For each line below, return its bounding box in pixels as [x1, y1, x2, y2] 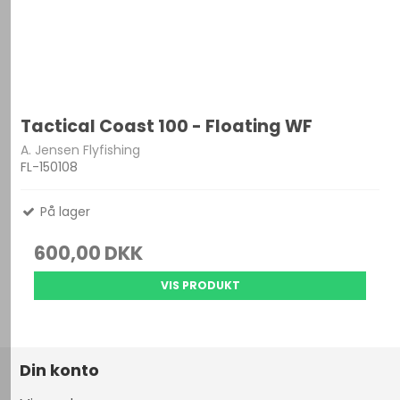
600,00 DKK [34, 240, 144, 267]
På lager [37, 203, 91, 221]
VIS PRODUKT [160, 278, 240, 294]
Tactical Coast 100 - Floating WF [21, 113, 313, 138]
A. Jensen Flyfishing [21, 141, 141, 160]
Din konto [20, 359, 100, 382]
